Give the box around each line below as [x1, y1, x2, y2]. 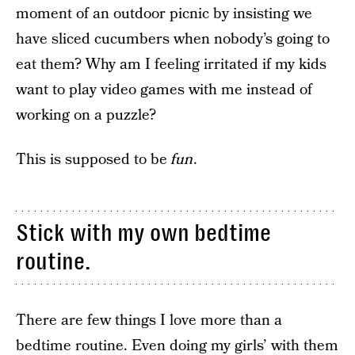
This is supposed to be [16, 148, 171, 170]
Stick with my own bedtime [16, 219, 271, 247]
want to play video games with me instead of [16, 78, 312, 101]
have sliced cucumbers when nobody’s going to [16, 28, 330, 50]
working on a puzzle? [16, 104, 156, 126]
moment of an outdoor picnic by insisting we [16, 2, 312, 25]
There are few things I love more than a [16, 309, 282, 331]
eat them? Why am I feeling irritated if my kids [16, 53, 326, 75]
